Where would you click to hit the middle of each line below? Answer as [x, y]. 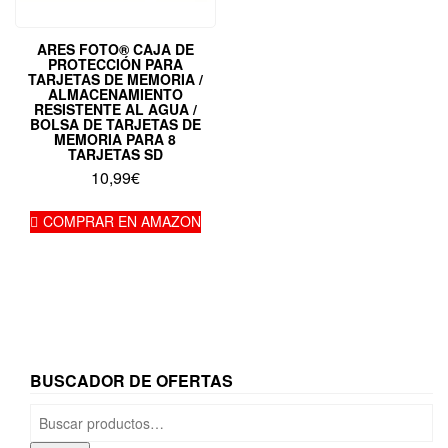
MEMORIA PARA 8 [115, 138]
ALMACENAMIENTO [115, 93]
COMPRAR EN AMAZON [121, 220]
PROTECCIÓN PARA [115, 63]
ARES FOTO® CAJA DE [115, 48]
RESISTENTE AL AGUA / [115, 108]
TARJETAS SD [115, 153]
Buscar [53, 412]
